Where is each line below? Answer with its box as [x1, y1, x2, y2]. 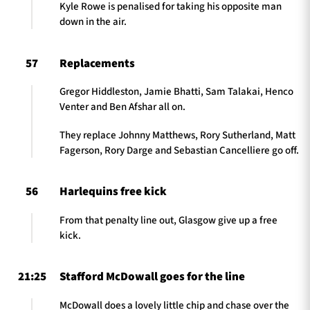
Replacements [60, 55, 135, 72]
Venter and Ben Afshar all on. [60, 100, 185, 115]
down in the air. [60, 15, 127, 30]
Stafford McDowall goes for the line [60, 268, 245, 286]
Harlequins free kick [60, 183, 167, 201]
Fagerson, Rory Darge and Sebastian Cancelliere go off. [60, 143, 299, 158]
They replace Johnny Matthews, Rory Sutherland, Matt [60, 127, 295, 143]
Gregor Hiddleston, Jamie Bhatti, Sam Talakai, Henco [60, 84, 293, 100]
